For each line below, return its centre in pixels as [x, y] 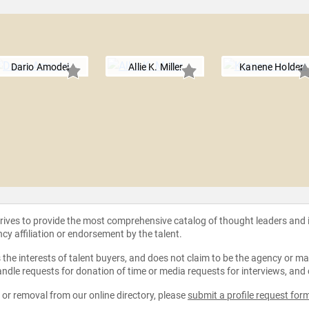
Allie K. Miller [156, 67]
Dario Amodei [40, 67]
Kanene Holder [272, 67]
